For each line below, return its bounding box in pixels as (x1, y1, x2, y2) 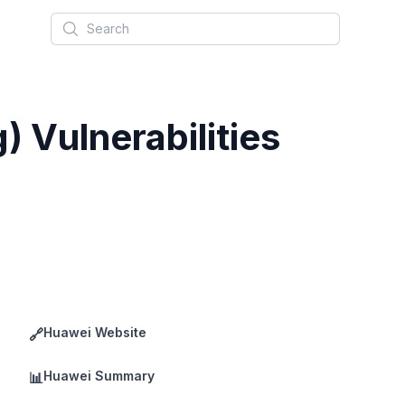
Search (50, 14, 99, 32)
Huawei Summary (43, 368, 155, 383)
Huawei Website (43, 325, 146, 340)
